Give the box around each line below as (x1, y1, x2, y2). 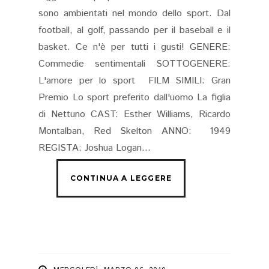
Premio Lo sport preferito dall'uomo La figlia (38, 91, 231, 105)
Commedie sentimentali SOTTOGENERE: (38, 57, 231, 71)
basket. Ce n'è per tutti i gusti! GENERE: (38, 40, 231, 55)
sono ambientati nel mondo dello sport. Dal (38, 7, 231, 21)
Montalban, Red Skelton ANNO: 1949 (38, 124, 231, 139)
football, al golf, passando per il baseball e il (38, 23, 231, 38)
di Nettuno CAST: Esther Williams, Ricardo (38, 107, 231, 122)
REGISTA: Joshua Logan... (38, 141, 151, 156)
